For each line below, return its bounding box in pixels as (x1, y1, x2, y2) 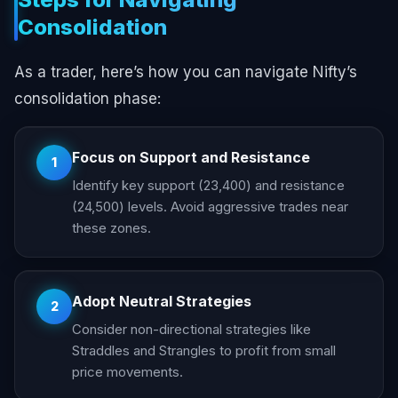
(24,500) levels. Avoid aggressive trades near (72, 197, 348, 215)
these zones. (72, 219, 151, 236)
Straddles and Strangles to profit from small (72, 341, 336, 359)
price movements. (72, 362, 183, 380)
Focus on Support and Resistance (72, 147, 310, 166)
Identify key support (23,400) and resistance (72, 176, 345, 194)
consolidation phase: (14, 89, 161, 107)
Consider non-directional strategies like (72, 320, 311, 338)
